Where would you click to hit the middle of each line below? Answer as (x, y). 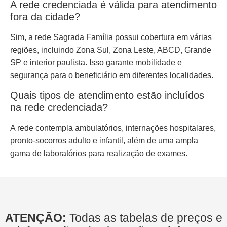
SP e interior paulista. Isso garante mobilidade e (96, 63)
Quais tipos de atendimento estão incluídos (107, 95)
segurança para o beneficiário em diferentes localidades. (112, 75)
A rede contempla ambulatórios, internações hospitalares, (113, 128)
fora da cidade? (45, 17)
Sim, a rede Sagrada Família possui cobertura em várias (111, 37)
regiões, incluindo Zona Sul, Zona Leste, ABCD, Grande (111, 50)
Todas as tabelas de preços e (146, 218)
